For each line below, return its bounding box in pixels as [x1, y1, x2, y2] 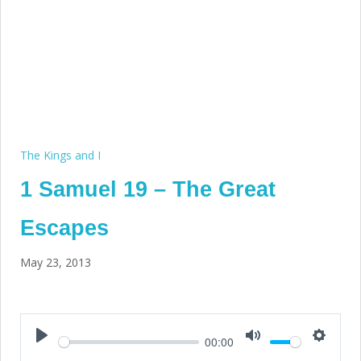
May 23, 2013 [20, 255, 91, 271]
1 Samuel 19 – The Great [20, 177, 276, 202]
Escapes [20, 216, 109, 241]
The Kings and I [20, 147, 101, 164]
